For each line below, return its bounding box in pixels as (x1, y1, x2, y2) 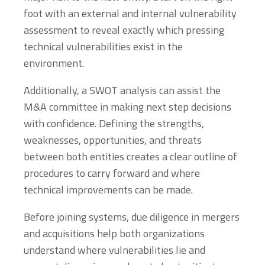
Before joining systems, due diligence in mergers (24, 208, 240, 225)
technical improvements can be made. (24, 181, 193, 198)
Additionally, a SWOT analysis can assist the (24, 82, 221, 98)
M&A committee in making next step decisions (24, 98, 231, 115)
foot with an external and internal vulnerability (24, 5, 237, 21)
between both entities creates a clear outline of (24, 148, 237, 164)
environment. (24, 54, 84, 71)
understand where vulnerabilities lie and (24, 241, 205, 258)
